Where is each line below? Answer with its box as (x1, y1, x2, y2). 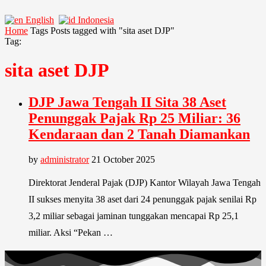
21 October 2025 (91, 154, 155, 164)
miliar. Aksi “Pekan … (28, 227, 113, 237)
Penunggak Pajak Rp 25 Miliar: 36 (28, 110, 240, 126)
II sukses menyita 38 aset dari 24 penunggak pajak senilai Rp (28, 194, 256, 204)
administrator (40, 154, 89, 164)
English (26, 15, 54, 25)
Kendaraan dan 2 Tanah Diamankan (28, 126, 250, 142)
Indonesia (78, 15, 114, 25)
